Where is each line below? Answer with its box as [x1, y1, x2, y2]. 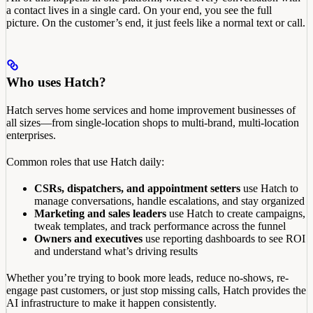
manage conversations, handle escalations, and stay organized [34, 194, 305, 207]
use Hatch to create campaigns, [166, 207, 305, 219]
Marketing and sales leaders [34, 207, 166, 219]
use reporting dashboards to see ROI [143, 232, 305, 245]
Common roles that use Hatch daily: [6, 155, 164, 168]
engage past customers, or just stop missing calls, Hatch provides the [6, 284, 306, 296]
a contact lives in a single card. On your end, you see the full [6, 3, 272, 16]
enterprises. [6, 129, 56, 141]
